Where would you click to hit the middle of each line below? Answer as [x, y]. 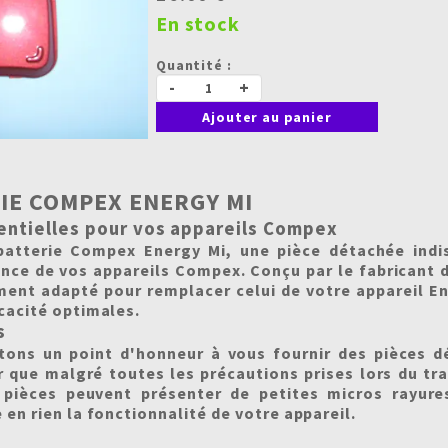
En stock [198, 23]
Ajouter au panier [267, 117]
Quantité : [194, 65]
